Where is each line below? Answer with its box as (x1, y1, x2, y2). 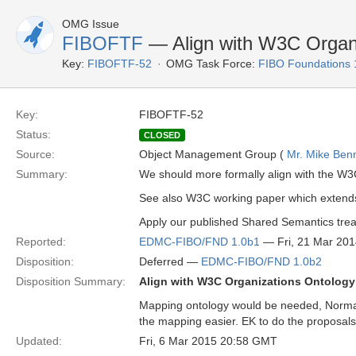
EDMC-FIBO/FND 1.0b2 (201, 255, 322, 268)
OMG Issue (62, 17, 119, 30)
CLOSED (144, 130, 180, 140)
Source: (16, 148, 55, 161)
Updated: (16, 335, 62, 347)
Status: (16, 128, 51, 141)
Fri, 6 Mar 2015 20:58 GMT (139, 335, 277, 347)
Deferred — (139, 255, 201, 268)
